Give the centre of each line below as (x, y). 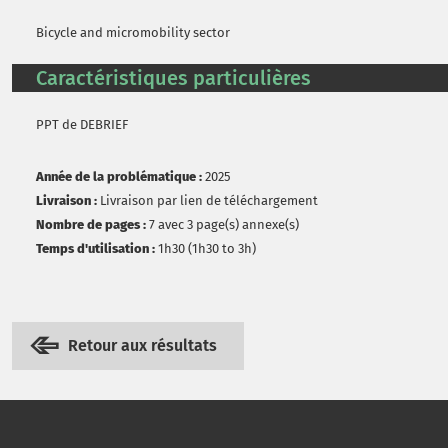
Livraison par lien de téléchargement (209, 200)
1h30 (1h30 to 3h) (207, 248)
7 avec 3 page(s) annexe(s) (224, 224)
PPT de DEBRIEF (82, 124)
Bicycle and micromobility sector (133, 32)
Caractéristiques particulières (173, 78)
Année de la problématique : (119, 176)
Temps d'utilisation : (95, 248)
